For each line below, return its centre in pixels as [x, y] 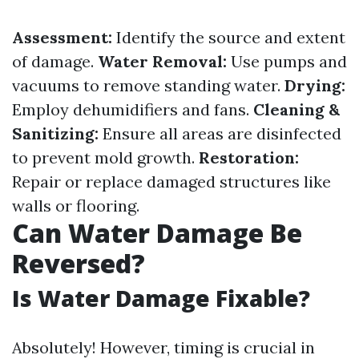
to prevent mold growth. [105, 157]
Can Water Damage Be [157, 232]
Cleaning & [296, 109]
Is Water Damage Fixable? [161, 298]
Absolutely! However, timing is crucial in [163, 347]
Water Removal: [162, 61]
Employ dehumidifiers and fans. [133, 109]
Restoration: [249, 157]
